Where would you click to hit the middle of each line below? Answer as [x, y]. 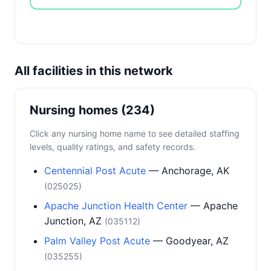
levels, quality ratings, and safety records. [113, 147]
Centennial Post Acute [95, 171]
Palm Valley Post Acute [97, 241]
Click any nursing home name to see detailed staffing [135, 133]
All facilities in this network [94, 71]
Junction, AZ [74, 221]
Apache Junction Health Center [116, 206]
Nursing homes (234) [92, 110]
